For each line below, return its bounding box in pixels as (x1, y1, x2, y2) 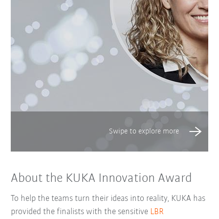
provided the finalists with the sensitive (11, 207, 151, 217)
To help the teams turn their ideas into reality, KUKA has (11, 194, 206, 203)
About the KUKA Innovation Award (11, 172, 193, 185)
